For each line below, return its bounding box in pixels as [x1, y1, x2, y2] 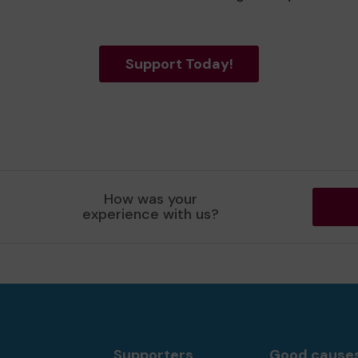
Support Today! [125, 54, 233, 74]
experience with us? [82, 205, 220, 224]
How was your [104, 189, 198, 209]
